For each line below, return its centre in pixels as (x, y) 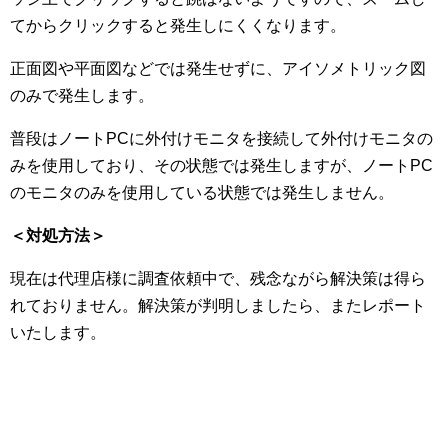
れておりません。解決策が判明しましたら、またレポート (218, 305)
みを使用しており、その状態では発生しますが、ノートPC (221, 165)
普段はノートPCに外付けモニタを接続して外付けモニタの (221, 138)
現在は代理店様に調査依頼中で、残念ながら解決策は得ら (218, 278)
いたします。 (58, 332)
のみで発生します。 (82, 95)
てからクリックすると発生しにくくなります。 (178, 25)
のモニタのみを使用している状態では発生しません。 (202, 192)
